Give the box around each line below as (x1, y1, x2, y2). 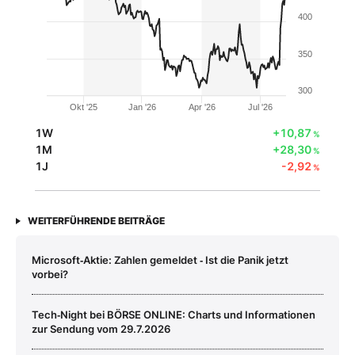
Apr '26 (188, 102, 216, 113)
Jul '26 (248, 102, 273, 113)
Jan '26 (128, 102, 156, 113)
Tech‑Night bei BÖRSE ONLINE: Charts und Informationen (32, 308, 315, 322)
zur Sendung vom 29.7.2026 (32, 323, 170, 336)
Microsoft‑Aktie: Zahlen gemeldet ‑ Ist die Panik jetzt (32, 254, 288, 267)
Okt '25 (70, 102, 98, 113)
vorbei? (32, 268, 68, 281)
